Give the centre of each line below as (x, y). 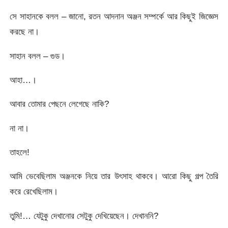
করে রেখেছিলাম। (34, 192)
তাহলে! (20, 152)
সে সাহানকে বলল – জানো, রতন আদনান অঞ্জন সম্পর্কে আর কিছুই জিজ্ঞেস (114, 17)
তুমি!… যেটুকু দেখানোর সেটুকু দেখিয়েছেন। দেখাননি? (84, 216)
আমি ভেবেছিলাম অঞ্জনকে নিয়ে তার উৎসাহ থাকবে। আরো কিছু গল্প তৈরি (114, 176)
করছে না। (25, 32)
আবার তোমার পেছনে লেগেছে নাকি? (60, 104)
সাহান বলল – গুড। (38, 56)
